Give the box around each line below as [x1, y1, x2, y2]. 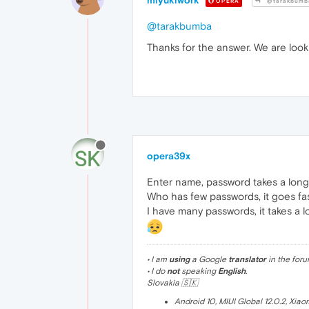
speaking [179, 266, 218, 276]
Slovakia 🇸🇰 [147, 277, 198, 288]
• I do [147, 266, 167, 276]
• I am [147, 254, 169, 264]
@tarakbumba [147, 20, 212, 32]
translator [228, 254, 266, 264]
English [218, 266, 246, 276]
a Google [190, 254, 228, 264]
